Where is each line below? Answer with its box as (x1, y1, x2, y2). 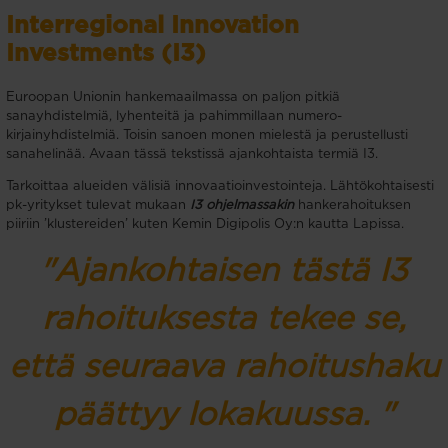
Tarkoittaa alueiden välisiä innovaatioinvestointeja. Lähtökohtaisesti (6, 179, 434, 193)
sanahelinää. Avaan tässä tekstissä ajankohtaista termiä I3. (6, 147, 378, 161)
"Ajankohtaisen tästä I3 (40, 254, 408, 287)
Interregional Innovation (6, 13, 299, 38)
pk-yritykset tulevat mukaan (6, 198, 190, 212)
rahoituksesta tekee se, (42, 302, 406, 335)
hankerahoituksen (294, 198, 411, 212)
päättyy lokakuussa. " (54, 398, 394, 431)
